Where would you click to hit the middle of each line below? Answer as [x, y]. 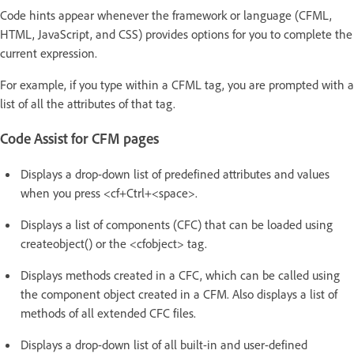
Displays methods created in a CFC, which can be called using [180, 275]
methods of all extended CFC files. [110, 313]
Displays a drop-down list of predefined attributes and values [175, 174]
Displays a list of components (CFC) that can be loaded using [177, 225]
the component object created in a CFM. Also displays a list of [179, 294]
